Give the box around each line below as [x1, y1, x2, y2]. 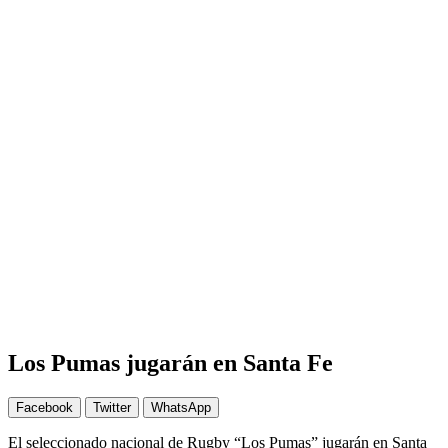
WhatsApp [151, 399, 211, 415]
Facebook [16, 399, 73, 415]
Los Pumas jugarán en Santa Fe [8, 349, 333, 376]
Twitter [93, 399, 131, 415]
